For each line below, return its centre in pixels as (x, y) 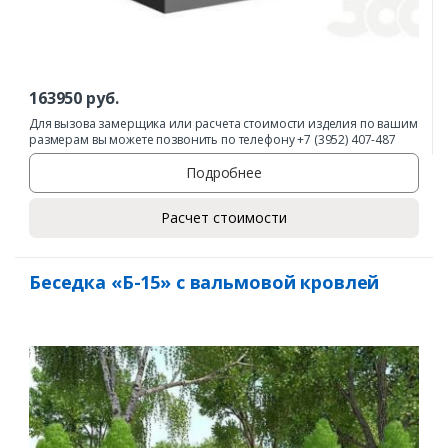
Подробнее (224, 173)
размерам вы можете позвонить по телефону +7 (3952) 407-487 (212, 139)
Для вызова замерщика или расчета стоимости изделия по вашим (223, 123)
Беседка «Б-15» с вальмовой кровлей (204, 281)
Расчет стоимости (224, 218)
